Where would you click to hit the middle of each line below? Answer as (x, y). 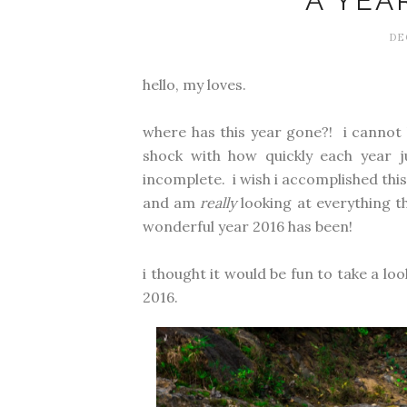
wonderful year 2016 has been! (248, 226)
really (218, 203)
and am (172, 203)
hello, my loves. (194, 84)
